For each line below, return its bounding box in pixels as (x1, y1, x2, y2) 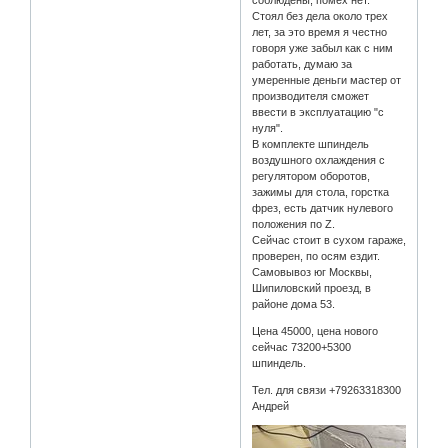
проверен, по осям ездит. (252, 250, 381, 263)
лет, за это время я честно (252, 26, 388, 39)
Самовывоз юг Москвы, (252, 266, 373, 279)
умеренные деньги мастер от (252, 74, 402, 87)
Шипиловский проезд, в (252, 282, 372, 295)
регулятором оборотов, (252, 170, 371, 183)
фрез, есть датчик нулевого (252, 202, 394, 215)
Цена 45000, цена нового (252, 325, 379, 338)
